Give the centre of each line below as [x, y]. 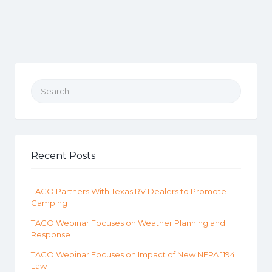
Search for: [53, 86]
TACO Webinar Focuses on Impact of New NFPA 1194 [133, 254]
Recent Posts [63, 156]
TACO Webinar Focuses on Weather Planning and [128, 223]
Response [51, 234]
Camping [49, 203]
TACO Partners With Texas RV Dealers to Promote [129, 191]
